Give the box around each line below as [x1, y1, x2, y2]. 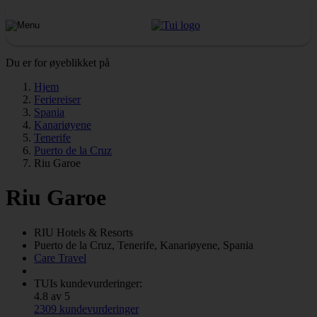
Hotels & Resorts [57, 226, 133, 238]
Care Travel [34, 251, 86, 264]
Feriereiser [34, 93, 81, 105]
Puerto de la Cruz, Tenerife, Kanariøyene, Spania [34, 238, 253, 251]
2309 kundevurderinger [34, 302, 139, 315]
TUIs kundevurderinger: [34, 277, 142, 289]
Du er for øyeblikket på [6, 57, 110, 69]
